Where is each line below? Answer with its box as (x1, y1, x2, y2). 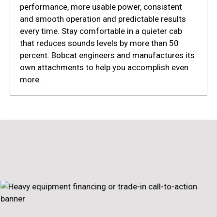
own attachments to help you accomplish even (20, 62, 188, 73)
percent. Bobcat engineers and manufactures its (20, 50, 195, 61)
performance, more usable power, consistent (20, 2, 182, 12)
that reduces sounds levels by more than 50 (20, 38, 179, 48)
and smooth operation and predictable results (20, 14, 186, 24)
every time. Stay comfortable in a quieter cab (20, 26, 182, 36)
